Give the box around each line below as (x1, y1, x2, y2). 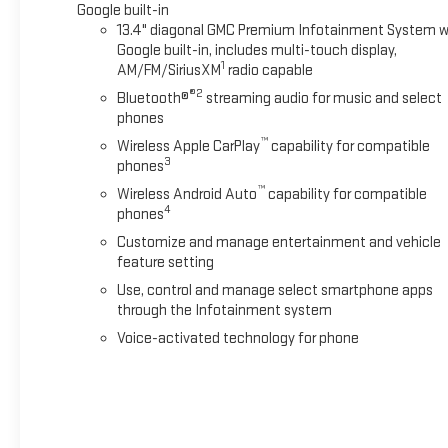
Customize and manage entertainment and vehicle (116, 232, 441, 252)
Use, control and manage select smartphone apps (116, 280, 433, 300)
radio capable (224, 60, 313, 80)
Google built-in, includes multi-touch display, (116, 40, 397, 60)
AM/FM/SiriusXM (116, 60, 221, 80)
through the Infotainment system (116, 300, 332, 320)
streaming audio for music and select (202, 88, 442, 108)
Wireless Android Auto (116, 184, 257, 204)
